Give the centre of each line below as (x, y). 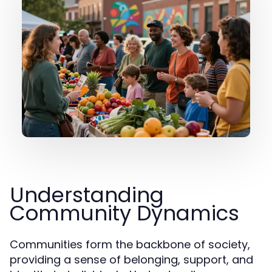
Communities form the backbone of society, (130, 244)
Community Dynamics (124, 213)
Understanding (87, 195)
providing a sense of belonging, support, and (131, 260)
